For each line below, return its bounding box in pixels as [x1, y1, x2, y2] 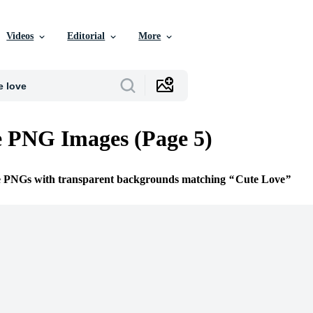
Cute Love [235, 173, 285, 186]
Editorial [67, 31, 105, 41]
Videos [6, 31, 34, 41]
